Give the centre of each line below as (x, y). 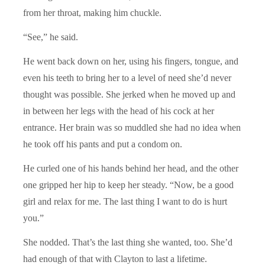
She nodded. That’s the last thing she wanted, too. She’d (128, 242)
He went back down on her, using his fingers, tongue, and (131, 61)
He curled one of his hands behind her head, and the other (131, 168)
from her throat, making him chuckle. (92, 12)
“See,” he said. (51, 37)
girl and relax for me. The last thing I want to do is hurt (125, 201)
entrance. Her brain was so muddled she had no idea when (132, 127)
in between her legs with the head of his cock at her (119, 111)
